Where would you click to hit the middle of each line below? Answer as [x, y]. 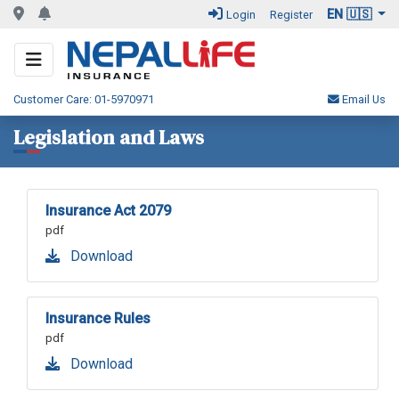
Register [291, 15]
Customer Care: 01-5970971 [84, 100]
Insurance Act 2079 [108, 211]
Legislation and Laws [109, 138]
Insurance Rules [98, 319]
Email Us [362, 100]
